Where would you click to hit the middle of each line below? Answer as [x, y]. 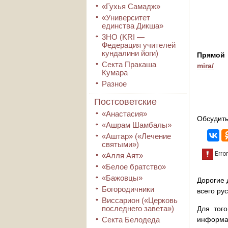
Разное [114, 84]
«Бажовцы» [122, 178]
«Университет [126, 18]
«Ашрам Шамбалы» [137, 125]
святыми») [120, 144]
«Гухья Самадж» [131, 6]
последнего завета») [138, 208]
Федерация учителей [139, 45]
